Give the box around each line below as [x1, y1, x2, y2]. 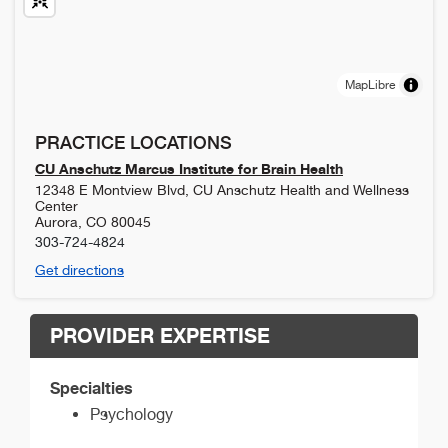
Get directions [35, 261, 124, 278]
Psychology [90, 404, 173, 424]
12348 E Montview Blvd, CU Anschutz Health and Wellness [35, 181, 409, 198]
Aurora [35, 213, 78, 230]
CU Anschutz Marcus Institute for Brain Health [35, 159, 343, 177]
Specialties [50, 377, 133, 398]
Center [35, 197, 78, 214]
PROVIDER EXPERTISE [50, 322, 270, 348]
